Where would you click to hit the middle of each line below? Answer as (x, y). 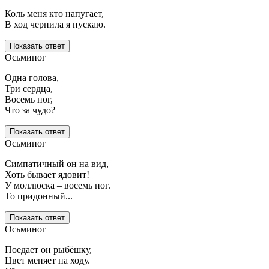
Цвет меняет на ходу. (47, 261)
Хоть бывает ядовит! (47, 175)
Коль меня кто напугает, (54, 14)
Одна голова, (32, 78)
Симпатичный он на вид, (57, 164)
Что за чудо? (30, 110)
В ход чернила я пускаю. (55, 25)
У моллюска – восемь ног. (58, 186)
